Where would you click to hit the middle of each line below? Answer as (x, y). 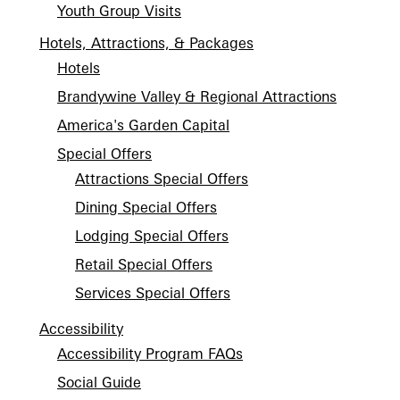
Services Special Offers (153, 293)
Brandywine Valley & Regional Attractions (197, 96)
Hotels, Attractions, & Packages (146, 43)
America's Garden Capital (143, 125)
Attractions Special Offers (162, 179)
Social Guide (99, 382)
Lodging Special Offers (152, 236)
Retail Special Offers (144, 264)
